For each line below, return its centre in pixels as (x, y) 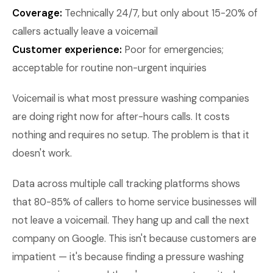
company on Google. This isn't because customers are (134, 239)
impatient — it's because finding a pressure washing (128, 257)
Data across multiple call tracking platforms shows (126, 184)
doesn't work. (42, 153)
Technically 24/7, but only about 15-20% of (160, 13)
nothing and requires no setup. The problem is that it (131, 135)
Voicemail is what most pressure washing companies (131, 98)
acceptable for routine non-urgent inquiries (109, 68)
